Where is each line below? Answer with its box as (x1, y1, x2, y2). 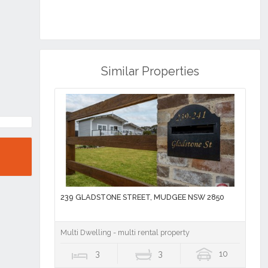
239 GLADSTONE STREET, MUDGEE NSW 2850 (60, 193, 224, 202)
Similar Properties (100, 65, 199, 79)
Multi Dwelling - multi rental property (60, 228, 190, 237)
